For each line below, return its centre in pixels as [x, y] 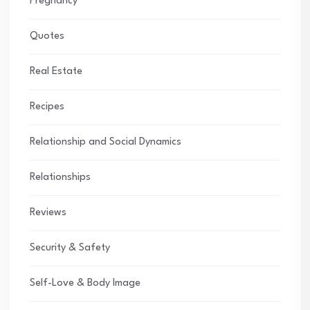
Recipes [47, 107]
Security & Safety [70, 248]
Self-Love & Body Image [85, 284]
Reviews [48, 213]
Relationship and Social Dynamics [106, 143]
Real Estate [56, 72]
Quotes [47, 37]
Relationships [60, 178]
